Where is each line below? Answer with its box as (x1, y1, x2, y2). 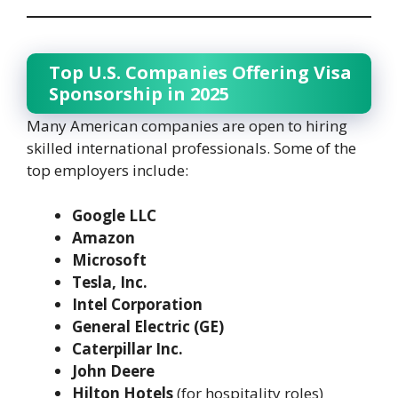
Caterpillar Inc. (72, 338, 183, 359)
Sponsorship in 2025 (49, 82, 229, 107)
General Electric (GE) (72, 315, 224, 337)
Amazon (72, 227, 135, 248)
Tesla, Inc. (72, 271, 147, 292)
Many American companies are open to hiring (27, 115, 347, 137)
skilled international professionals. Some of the (27, 138, 356, 159)
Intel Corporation (72, 293, 203, 314)
